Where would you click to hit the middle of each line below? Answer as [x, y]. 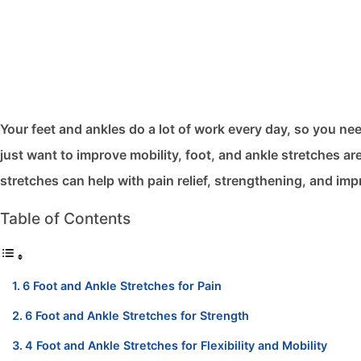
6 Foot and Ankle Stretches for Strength [137, 315]
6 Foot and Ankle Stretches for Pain [122, 285]
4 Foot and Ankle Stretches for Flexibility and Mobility [176, 345]
